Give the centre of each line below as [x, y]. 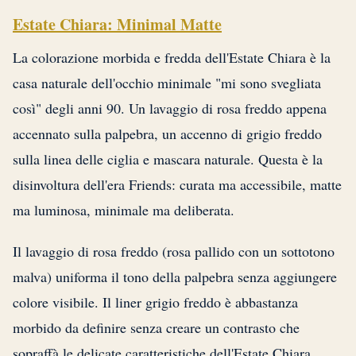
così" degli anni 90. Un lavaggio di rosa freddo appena [170, 108]
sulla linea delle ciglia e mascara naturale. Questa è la [168, 159]
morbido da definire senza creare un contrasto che [156, 327]
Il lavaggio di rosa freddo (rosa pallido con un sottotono [174, 251]
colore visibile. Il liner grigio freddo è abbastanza [155, 302]
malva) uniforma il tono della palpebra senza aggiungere [175, 276]
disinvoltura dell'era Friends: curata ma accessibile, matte [177, 184]
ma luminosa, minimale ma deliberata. [124, 209]
